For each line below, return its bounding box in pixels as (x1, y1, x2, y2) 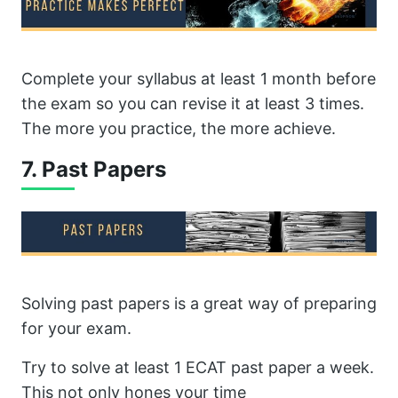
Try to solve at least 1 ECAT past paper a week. (21, 357, 374, 377)
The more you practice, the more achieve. (21, 119, 336, 139)
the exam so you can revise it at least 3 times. (21, 94, 364, 114)
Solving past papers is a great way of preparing (21, 293, 377, 313)
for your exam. (21, 318, 131, 338)
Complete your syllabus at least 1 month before (21, 69, 376, 89)
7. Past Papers (21, 156, 166, 183)
